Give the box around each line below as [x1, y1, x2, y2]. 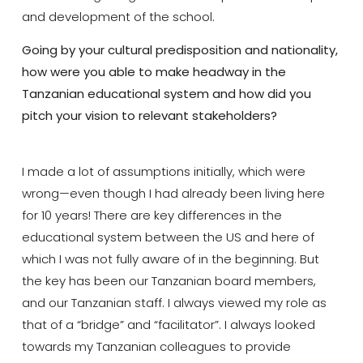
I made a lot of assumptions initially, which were [21, 162, 305, 180]
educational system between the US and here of [21, 228, 314, 246]
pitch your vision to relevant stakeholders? [21, 107, 277, 125]
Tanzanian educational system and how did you [21, 85, 311, 103]
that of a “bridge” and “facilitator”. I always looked [21, 315, 315, 333]
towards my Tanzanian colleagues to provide [21, 337, 291, 355]
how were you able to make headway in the [21, 63, 286, 81]
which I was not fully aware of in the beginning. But [21, 250, 319, 267]
